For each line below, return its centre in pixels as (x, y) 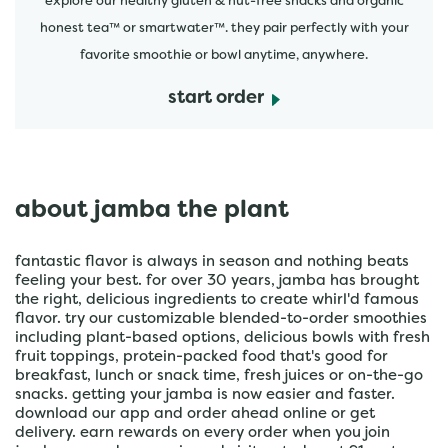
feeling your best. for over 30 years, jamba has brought (217, 281)
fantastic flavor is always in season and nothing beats (212, 262)
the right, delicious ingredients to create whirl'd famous (217, 300)
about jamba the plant (152, 211)
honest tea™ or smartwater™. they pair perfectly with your (224, 29)
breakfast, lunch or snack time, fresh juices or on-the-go (219, 376)
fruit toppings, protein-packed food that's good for (201, 357)
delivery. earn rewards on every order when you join (202, 433)
